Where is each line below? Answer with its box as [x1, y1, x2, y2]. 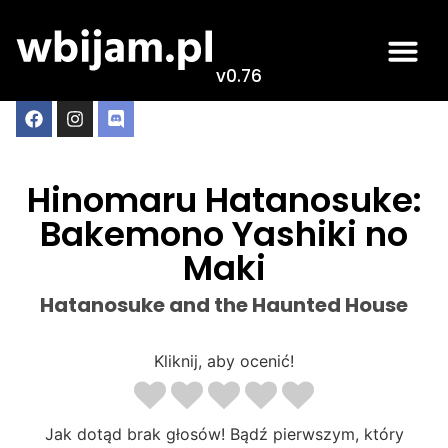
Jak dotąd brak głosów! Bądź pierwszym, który [44, 423, 404, 444]
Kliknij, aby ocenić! [154, 351, 294, 371]
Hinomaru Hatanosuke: [26, 176, 422, 224]
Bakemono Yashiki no [40, 210, 408, 258]
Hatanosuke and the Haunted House [40, 291, 408, 319]
